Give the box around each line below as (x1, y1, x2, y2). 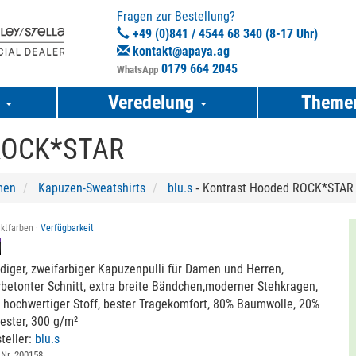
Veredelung (108, 91, 199, 114)
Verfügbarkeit (41, 222, 95, 234)
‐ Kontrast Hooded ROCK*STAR (192, 180, 354, 195)
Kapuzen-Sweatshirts (38, 180, 145, 195)
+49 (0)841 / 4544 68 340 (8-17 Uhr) (130, 26, 319, 41)
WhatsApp (117, 64, 159, 75)
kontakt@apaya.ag (133, 44, 230, 59)
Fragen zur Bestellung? (117, 9, 236, 24)
